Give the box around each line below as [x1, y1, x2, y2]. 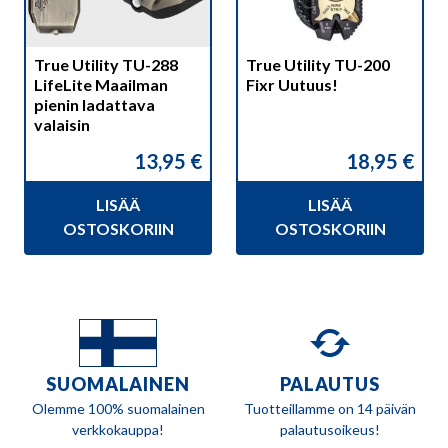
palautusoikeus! [280, 421, 380, 439]
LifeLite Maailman [34, 75, 168, 95]
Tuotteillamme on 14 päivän [244, 400, 416, 418]
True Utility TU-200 [246, 55, 390, 75]
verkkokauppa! [72, 421, 164, 439]
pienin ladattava [34, 95, 155, 115]
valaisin [34, 115, 90, 135]
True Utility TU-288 [34, 55, 178, 75]
